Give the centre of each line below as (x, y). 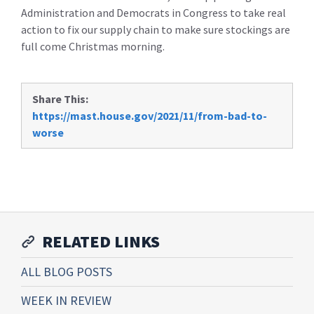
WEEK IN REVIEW (66, 300)
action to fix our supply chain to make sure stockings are (156, 29)
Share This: (60, 98)
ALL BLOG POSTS (67, 271)
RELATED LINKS (101, 241)
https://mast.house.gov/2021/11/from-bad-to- (150, 115)
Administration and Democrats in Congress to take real (153, 12)
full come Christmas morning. (93, 46)
